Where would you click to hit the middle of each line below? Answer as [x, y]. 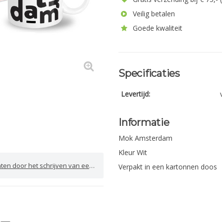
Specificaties [149, 73]
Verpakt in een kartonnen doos [168, 167]
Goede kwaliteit [157, 28]
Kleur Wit [133, 153]
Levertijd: [136, 94]
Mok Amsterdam [145, 138]
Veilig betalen [153, 14]
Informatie [144, 122]
